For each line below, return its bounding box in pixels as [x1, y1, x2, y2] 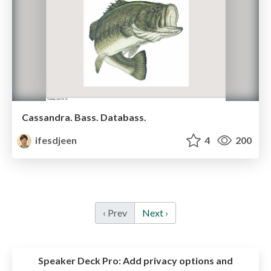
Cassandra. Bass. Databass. [22, 111, 146, 123]
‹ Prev [103, 207, 127, 219]
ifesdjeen [33, 134, 77, 146]
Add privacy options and [121, 255, 233, 267]
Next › [142, 207, 168, 219]
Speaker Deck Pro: [38, 255, 121, 267]
